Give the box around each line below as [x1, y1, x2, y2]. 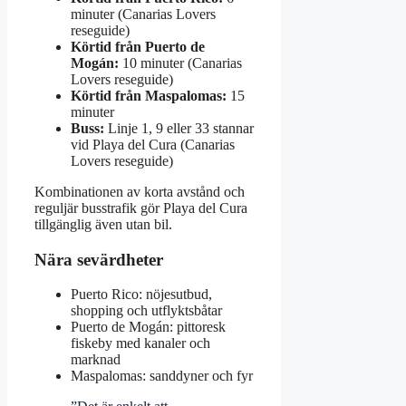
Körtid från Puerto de [71, 38, 205, 54]
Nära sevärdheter [34, 249, 163, 269]
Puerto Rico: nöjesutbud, [71, 286, 212, 303]
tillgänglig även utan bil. [34, 216, 172, 232]
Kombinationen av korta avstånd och [34, 183, 245, 199]
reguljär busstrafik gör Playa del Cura [34, 199, 247, 216]
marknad [71, 352, 121, 368]
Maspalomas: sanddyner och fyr [71, 368, 253, 384]
